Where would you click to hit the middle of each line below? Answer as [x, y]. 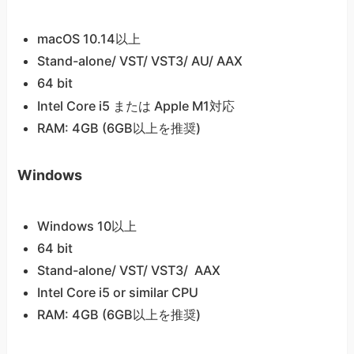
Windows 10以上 [87, 226]
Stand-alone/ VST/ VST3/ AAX [128, 270]
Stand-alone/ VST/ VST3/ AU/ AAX [139, 61]
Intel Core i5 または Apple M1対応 [136, 105]
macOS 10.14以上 [88, 39]
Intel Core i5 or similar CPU [117, 292]
